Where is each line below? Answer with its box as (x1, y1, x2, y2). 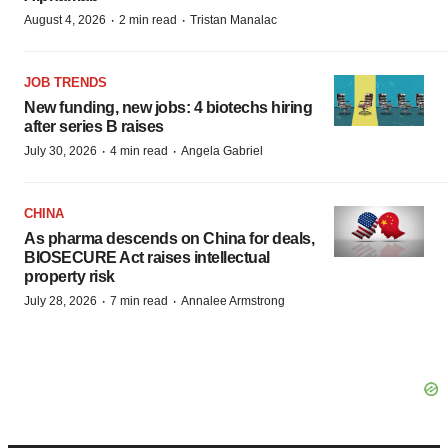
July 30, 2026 (24, 144, 97, 158)
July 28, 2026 (24, 294, 97, 308)
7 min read (110, 294, 168, 308)
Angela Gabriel (181, 144, 263, 158)
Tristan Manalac (190, 13, 277, 27)
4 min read (110, 144, 168, 158)
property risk (24, 268, 115, 285)
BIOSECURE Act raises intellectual (24, 249, 270, 266)
